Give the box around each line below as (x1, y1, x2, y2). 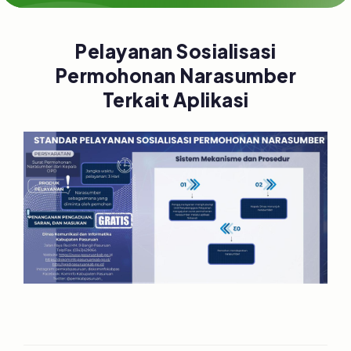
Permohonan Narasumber (54, 63, 297, 87)
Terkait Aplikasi (102, 88, 249, 111)
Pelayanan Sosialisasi (74, 39, 277, 63)
